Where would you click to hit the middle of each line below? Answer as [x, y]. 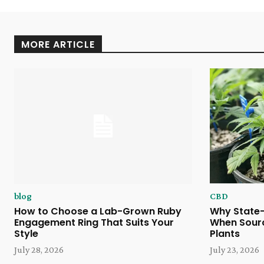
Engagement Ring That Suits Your [94, 223]
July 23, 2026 [234, 250]
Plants [225, 234]
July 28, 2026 [39, 250]
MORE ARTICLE [58, 45]
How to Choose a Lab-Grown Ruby [98, 212]
